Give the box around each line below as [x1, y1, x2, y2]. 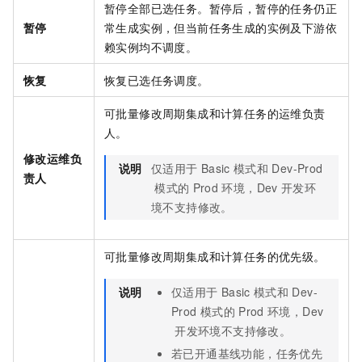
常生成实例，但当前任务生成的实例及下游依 [104, 19, 337, 36]
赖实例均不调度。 [104, 39, 198, 56]
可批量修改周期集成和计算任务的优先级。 [104, 248, 326, 265]
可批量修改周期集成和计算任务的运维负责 [104, 105, 326, 122]
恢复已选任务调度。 [104, 72, 209, 89]
